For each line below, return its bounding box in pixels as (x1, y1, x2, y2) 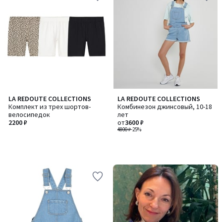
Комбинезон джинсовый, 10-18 (117, 102, 212, 111)
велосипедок (8, 110, 50, 119)
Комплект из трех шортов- (8, 102, 91, 111)
